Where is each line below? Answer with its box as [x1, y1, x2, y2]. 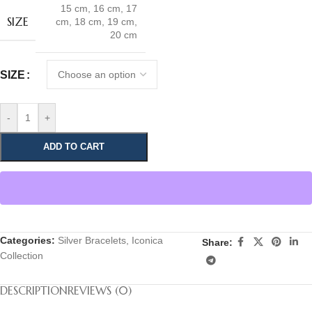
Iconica [132, 235, 163, 246]
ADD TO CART [43, 141, 104, 152]
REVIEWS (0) [68, 283, 132, 297]
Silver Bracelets [58, 235, 126, 246]
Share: [201, 236, 233, 248]
